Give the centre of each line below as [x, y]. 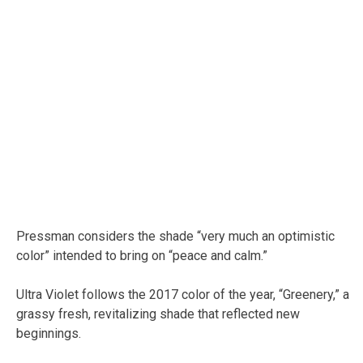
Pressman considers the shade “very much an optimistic [175, 236]
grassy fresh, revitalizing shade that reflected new [158, 314]
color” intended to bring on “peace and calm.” [142, 255]
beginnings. [49, 333]
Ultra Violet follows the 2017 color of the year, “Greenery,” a [183, 294]
